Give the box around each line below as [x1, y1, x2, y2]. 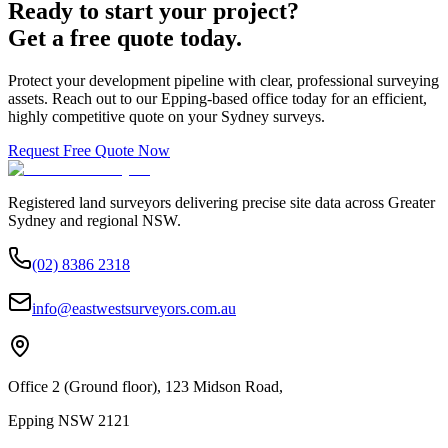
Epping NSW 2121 [8, 412, 130, 430]
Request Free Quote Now [8, 142, 170, 160]
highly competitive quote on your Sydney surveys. [8, 108, 325, 126]
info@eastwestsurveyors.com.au [32, 300, 236, 318]
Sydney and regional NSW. [8, 212, 181, 230]
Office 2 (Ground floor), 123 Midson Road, [8, 378, 283, 396]
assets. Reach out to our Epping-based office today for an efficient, [8, 90, 427, 108]
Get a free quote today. [8, 25, 242, 52]
